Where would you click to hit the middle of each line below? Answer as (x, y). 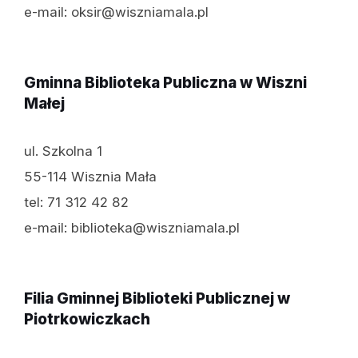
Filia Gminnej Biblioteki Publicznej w (157, 298)
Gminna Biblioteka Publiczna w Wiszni (165, 82)
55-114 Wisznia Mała (90, 176)
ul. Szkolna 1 (63, 151)
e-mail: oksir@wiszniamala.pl (116, 12)
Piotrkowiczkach (87, 319)
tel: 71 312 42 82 (76, 202)
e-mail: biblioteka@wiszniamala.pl (132, 227)
